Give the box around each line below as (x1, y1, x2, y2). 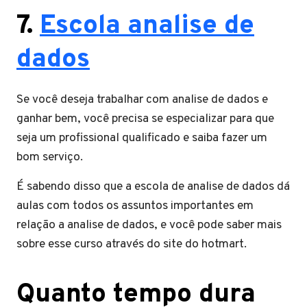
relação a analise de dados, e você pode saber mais (16, 217, 282, 233)
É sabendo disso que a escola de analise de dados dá (16, 178, 290, 195)
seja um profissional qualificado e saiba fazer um (16, 130, 267, 146)
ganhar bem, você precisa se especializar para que (16, 110, 274, 127)
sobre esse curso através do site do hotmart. (16, 236, 247, 252)
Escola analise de (40, 9, 254, 43)
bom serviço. (16, 149, 83, 165)
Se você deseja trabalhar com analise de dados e (16, 91, 268, 108)
